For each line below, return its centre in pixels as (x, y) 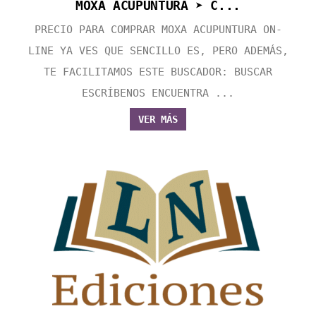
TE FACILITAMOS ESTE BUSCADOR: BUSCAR (158, 72)
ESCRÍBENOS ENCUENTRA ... (158, 93)
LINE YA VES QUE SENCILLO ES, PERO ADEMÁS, (158, 51)
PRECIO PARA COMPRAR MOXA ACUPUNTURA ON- (158, 30)
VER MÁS (158, 120)
